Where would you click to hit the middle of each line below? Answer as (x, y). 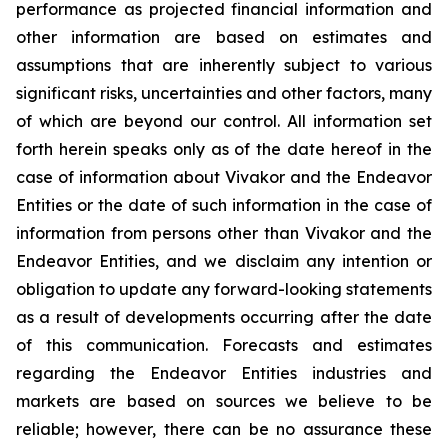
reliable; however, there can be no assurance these (224, 429)
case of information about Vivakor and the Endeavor (224, 177)
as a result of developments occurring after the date (224, 317)
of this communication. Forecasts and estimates (224, 345)
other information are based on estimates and (224, 37)
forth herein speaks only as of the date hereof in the (224, 149)
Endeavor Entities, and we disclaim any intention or (224, 261)
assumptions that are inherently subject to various (224, 65)
